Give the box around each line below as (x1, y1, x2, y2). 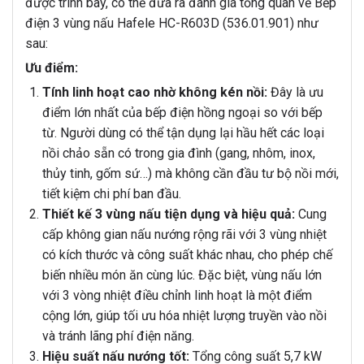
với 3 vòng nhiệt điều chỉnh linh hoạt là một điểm (41, 288, 312, 304)
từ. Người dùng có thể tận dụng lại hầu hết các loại (41, 125, 324, 141)
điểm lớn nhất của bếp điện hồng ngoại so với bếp (41, 105, 323, 121)
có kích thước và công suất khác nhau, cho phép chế (41, 247, 332, 263)
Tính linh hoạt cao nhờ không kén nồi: (41, 84, 267, 101)
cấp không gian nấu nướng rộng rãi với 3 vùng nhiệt (41, 227, 327, 243)
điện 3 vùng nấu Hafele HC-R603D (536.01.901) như (25, 15, 318, 32)
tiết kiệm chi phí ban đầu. (41, 186, 181, 202)
